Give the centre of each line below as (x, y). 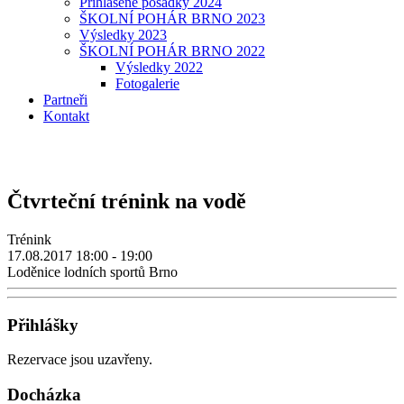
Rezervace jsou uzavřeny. (80, 360)
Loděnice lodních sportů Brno (92, 271)
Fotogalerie (147, 83)
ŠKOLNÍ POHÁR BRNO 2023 (172, 18)
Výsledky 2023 (123, 35)
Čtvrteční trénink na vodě (127, 201)
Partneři (65, 100)
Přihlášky (43, 325)
